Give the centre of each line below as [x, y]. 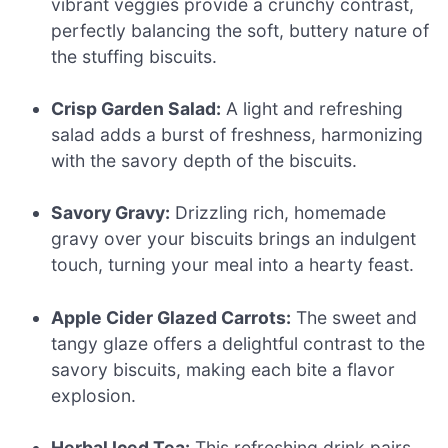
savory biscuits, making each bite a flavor [223, 369]
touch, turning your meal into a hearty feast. [233, 265]
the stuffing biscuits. [134, 56]
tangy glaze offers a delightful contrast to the [238, 343]
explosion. [94, 395]
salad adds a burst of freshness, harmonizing [237, 134]
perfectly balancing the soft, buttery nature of [240, 30]
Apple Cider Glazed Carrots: [171, 317]
